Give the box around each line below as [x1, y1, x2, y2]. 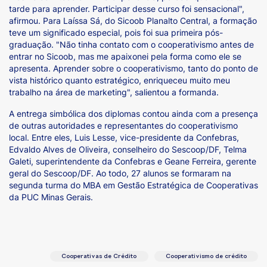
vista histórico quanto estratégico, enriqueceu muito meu [9, 74, 230, 85]
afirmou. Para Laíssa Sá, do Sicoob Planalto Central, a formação [9, 15, 257, 26]
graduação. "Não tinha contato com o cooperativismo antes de [9, 39, 254, 49]
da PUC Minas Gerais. [9, 191, 93, 202]
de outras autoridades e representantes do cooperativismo [9, 120, 238, 131]
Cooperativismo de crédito [165, 253, 247, 260]
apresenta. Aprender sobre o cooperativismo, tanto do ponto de [9, 63, 258, 73]
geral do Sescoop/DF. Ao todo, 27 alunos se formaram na [9, 167, 231, 178]
